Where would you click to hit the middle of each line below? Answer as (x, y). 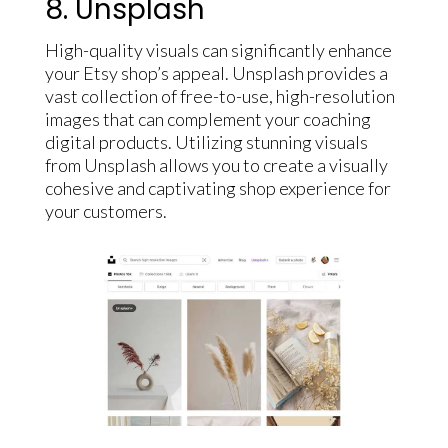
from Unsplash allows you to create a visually (216, 165)
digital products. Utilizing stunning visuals (206, 142)
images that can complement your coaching (207, 119)
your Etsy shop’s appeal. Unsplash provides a (216, 73)
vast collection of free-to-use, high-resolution (219, 96)
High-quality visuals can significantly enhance (218, 50)
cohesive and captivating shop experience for (217, 188)
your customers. (105, 211)
